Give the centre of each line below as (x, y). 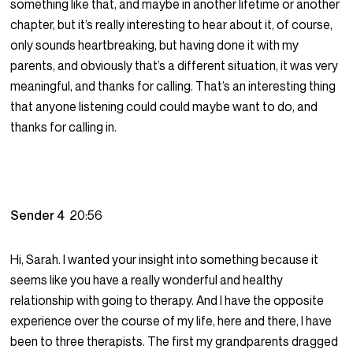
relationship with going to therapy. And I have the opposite (167, 301)
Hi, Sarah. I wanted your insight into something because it (165, 260)
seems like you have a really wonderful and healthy (147, 280)
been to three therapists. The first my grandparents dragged (175, 342)
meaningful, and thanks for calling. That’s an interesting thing (173, 86)
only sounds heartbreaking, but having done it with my (155, 45)
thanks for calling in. (64, 127)
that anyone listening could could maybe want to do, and (164, 107)
